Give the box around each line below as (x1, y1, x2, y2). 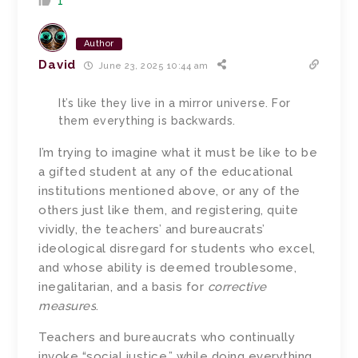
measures (38, 299, 97, 314)
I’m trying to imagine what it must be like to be (38, 145, 318, 161)
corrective (207, 280, 267, 295)
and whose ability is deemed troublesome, (38, 261, 297, 276)
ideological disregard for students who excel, (38, 241, 316, 257)
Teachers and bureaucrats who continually (38, 330, 296, 345)
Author (83, 38, 114, 50)
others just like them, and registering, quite (38, 203, 299, 218)
